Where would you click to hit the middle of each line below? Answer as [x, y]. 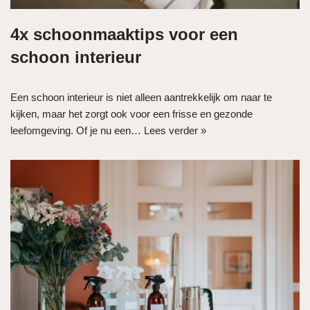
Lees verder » [175, 131]
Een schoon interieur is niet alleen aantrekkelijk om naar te [141, 98]
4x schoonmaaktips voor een [124, 35]
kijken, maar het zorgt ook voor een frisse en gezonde [131, 114]
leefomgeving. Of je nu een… [77, 131]
